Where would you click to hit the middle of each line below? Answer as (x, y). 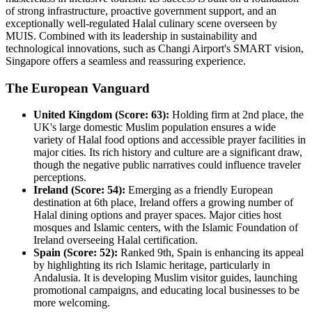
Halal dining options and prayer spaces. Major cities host (157, 215)
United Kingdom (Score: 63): (101, 115)
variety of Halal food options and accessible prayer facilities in (170, 140)
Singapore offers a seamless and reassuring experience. (126, 61)
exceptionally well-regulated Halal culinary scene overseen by (141, 23)
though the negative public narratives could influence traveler (167, 165)
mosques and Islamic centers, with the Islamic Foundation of (166, 228)
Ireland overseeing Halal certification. (116, 240)
